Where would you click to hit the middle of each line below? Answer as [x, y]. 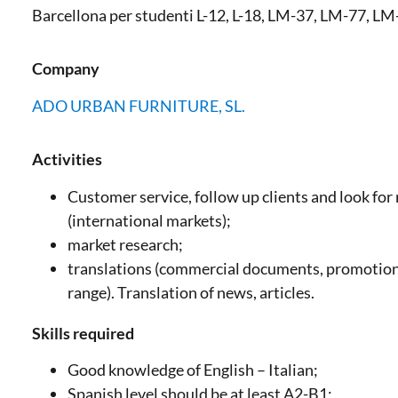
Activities [67, 159]
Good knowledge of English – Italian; [193, 369]
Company [66, 69]
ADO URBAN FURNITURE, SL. [139, 105]
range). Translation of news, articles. [191, 292]
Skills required [83, 333]
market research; [125, 244]
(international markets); [149, 220]
